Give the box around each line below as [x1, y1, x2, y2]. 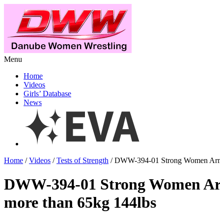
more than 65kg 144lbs [4, 193, 156, 212]
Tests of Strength [56, 156, 109, 165]
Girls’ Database [24, 89, 71, 98]
